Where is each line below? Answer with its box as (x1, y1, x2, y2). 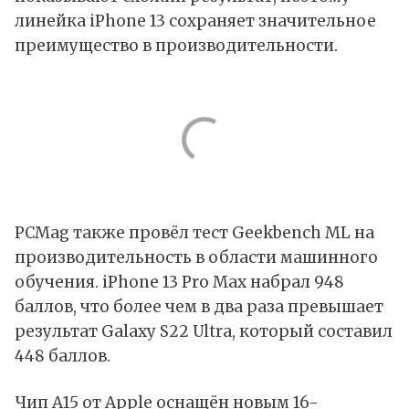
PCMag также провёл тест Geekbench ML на (15, 223, 374, 244)
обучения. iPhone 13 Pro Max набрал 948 (15, 272, 344, 293)
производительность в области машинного (15, 247, 378, 268)
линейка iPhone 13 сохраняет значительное (15, 11, 376, 32)
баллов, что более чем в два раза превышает (15, 297, 383, 318)
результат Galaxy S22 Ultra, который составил (15, 321, 393, 342)
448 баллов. (15, 346, 110, 367)
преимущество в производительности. (15, 36, 338, 57)
